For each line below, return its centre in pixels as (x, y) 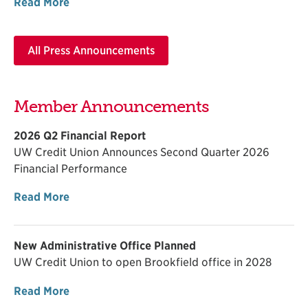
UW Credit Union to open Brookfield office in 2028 (143, 263)
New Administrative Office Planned (105, 246)
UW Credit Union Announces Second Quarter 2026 (142, 152)
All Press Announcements (91, 51)
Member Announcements (111, 107)
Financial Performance (70, 168)
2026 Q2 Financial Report (80, 135)
